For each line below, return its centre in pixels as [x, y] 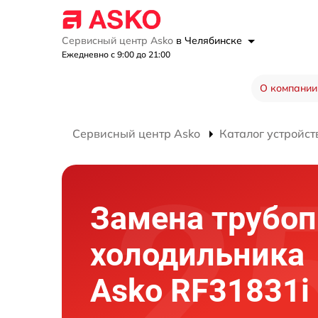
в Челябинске [210, 41]
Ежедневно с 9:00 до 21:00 [116, 55]
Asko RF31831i [200, 290]
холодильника [197, 254]
